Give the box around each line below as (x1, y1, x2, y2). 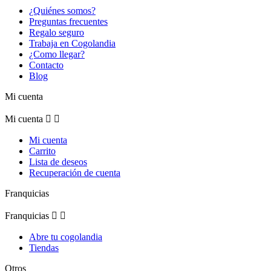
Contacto (29, 60, 64, 70)
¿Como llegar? (29, 49, 85, 59)
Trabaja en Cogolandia (29, 38, 116, 48)
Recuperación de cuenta (29, 168, 120, 178)
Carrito (29, 146, 56, 156)
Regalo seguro (29, 27, 84, 38)
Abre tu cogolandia (29, 232, 102, 242)
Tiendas (29, 243, 59, 253)
